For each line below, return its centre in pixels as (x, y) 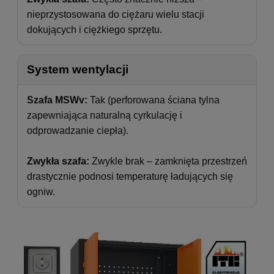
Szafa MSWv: (57, 100)
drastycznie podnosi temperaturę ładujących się (130, 176)
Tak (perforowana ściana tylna (154, 100)
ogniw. (41, 191)
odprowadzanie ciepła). (78, 130)
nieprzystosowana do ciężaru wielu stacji (116, 14)
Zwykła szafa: (58, 161)
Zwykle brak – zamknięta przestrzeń (168, 161)
